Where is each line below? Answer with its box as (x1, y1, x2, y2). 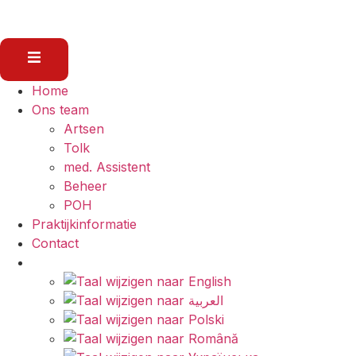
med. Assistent (64, 159, 150, 176)
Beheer (64, 178, 107, 195)
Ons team (32, 102, 89, 118)
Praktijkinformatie (32, 216, 137, 233)
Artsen (64, 121, 104, 137)
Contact (32, 235, 79, 252)
